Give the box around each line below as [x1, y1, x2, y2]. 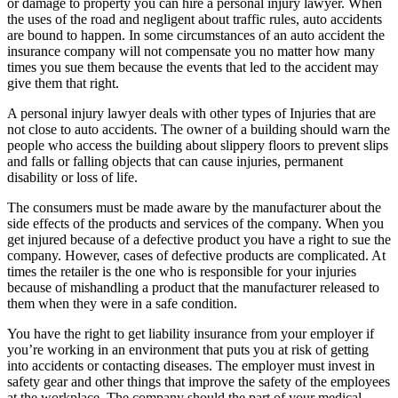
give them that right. [7, 75, 119, 91]
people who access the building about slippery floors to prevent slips [7, 137, 388, 153]
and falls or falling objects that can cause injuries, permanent [7, 153, 343, 169]
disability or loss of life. [7, 169, 138, 185]
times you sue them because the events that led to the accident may [7, 59, 378, 75]
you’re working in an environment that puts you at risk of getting [7, 341, 369, 357]
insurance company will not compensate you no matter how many [7, 43, 375, 59]
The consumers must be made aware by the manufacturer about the [7, 199, 381, 215]
